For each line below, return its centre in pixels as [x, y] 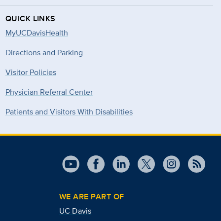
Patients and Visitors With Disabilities [69, 112]
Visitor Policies [31, 73]
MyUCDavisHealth [37, 33]
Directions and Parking [44, 53]
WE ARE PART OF [92, 197]
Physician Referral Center [49, 92]
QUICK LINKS [30, 19]
